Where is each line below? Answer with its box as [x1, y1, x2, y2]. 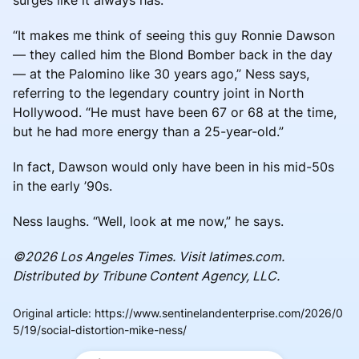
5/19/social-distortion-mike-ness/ [13, 322, 187, 337]
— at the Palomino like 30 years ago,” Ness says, [13, 65, 309, 82]
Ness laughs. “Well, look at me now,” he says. [13, 212, 284, 229]
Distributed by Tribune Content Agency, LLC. [13, 267, 280, 284]
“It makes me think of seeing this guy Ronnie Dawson [13, 26, 335, 43]
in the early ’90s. [13, 177, 112, 194]
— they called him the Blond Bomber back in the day [13, 46, 333, 63]
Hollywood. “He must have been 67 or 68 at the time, [13, 103, 337, 120]
